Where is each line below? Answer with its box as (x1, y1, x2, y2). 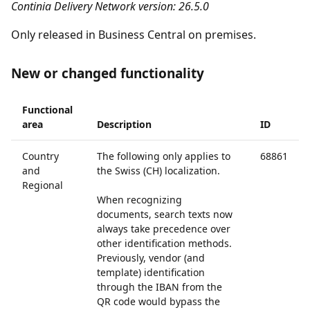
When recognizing (97, 193, 182, 206)
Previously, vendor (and (97, 251, 205, 264)
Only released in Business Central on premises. (11, 27, 256, 42)
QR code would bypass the (97, 295, 220, 308)
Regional (22, 179, 63, 192)
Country (22, 149, 59, 163)
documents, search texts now (97, 208, 232, 221)
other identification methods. (97, 237, 232, 250)
